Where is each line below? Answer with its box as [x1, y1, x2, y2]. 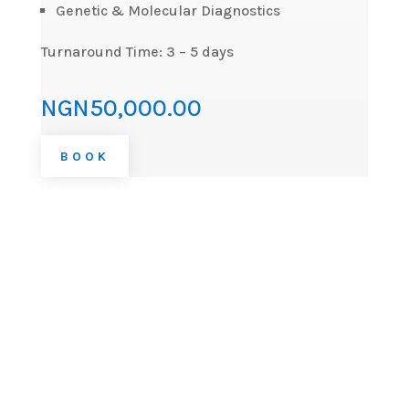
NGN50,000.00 [40, 94, 202, 123]
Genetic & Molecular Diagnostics [55, 2, 280, 20]
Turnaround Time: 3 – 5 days [40, 43, 234, 61]
